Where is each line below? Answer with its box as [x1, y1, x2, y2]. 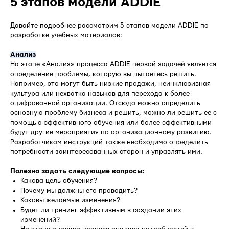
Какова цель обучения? [20, 177, 97, 185]
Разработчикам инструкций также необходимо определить [10, 139, 208, 146]
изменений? [20, 216, 60, 224]
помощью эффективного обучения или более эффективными [10, 119, 212, 127]
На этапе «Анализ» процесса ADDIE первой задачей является [10, 61, 216, 68]
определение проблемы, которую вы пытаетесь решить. [10, 71, 196, 78]
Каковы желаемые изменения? [20, 197, 120, 204]
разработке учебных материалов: [10, 32, 122, 39]
